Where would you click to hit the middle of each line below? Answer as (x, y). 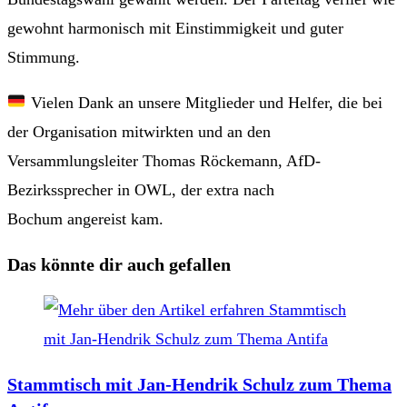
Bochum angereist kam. (85, 218)
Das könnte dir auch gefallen (119, 264)
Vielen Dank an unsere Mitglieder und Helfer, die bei (204, 102)
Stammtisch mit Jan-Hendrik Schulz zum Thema (199, 384)
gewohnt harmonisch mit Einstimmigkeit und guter (175, 28)
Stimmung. (44, 57)
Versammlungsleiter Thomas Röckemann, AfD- (164, 160)
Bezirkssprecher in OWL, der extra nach (141, 189)
